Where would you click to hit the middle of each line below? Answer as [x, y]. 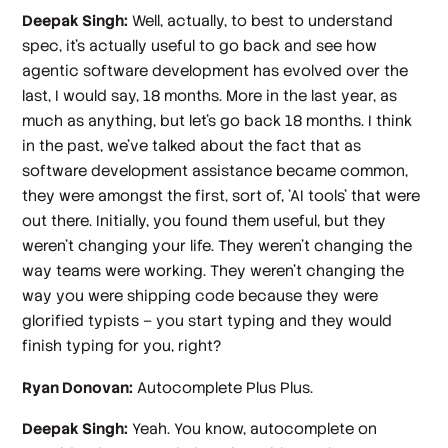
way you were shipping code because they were [200, 296]
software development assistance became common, [215, 171]
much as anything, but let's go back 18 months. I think [217, 121]
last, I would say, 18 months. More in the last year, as [210, 96]
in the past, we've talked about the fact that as [192, 146]
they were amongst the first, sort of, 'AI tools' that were [221, 196]
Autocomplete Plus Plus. [223, 387]
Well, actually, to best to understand [261, 21]
